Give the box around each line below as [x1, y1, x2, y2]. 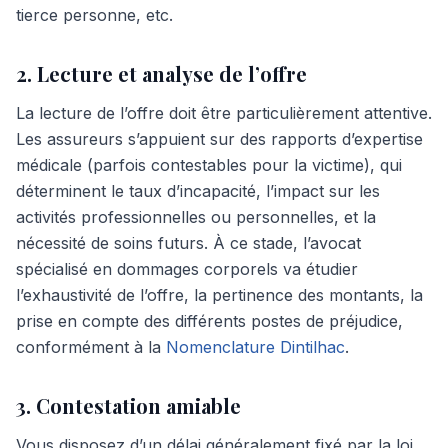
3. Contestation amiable [16, 392, 241, 419]
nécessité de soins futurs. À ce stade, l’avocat [16, 233, 361, 253]
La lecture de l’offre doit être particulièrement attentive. [16, 103, 432, 123]
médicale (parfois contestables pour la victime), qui [16, 155, 402, 175]
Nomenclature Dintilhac [166, 337, 345, 357]
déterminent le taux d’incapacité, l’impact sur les [16, 181, 380, 201]
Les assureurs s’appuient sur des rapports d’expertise [16, 129, 423, 149]
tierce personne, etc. [16, 5, 173, 25]
